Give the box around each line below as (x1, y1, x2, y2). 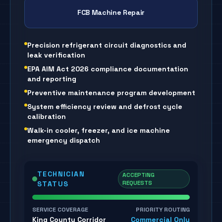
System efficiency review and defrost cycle (27, 102, 182, 111)
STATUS (37, 179, 69, 188)
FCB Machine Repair (77, 8, 145, 17)
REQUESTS (122, 179, 153, 187)
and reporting (27, 74, 76, 83)
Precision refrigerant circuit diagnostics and (27, 41, 186, 50)
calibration (27, 112, 66, 121)
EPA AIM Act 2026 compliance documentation (27, 64, 188, 73)
